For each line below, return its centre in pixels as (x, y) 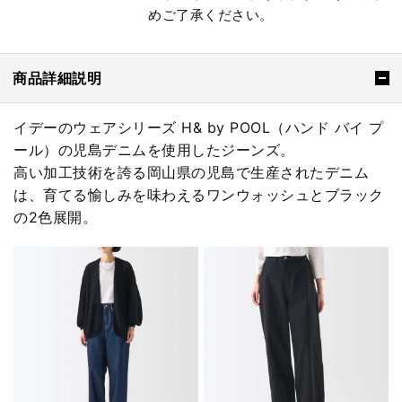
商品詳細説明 (57, 78)
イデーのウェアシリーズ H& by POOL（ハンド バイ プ (199, 127)
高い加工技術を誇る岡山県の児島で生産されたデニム (191, 172)
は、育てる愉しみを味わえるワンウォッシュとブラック (199, 194)
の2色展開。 (55, 217)
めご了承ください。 (211, 14)
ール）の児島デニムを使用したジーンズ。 (154, 149)
